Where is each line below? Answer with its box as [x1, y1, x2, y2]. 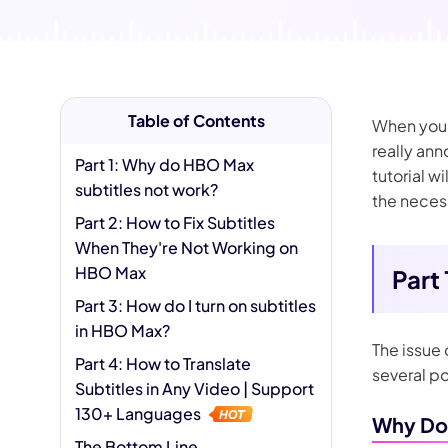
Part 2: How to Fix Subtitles [75, 212, 275, 233]
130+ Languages [75, 403, 204, 424]
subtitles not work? [75, 179, 218, 200]
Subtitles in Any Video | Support [75, 378, 314, 399]
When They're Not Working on [75, 237, 298, 258]
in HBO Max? [75, 320, 170, 341]
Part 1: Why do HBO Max [75, 154, 254, 175]
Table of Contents [127, 110, 265, 131]
